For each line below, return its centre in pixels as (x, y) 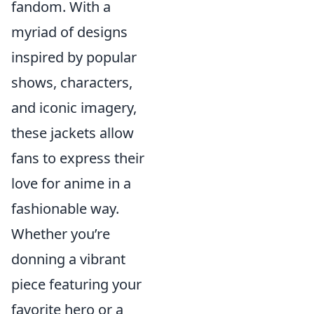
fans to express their (78, 158)
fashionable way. (65, 209)
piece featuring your (76, 284)
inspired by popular (74, 57)
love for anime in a (71, 183)
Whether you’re (61, 234)
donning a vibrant (68, 259)
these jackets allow (73, 133)
